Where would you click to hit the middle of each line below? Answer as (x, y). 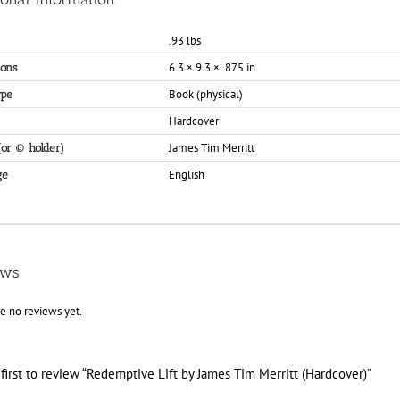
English (187, 175)
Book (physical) (206, 94)
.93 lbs (185, 41)
